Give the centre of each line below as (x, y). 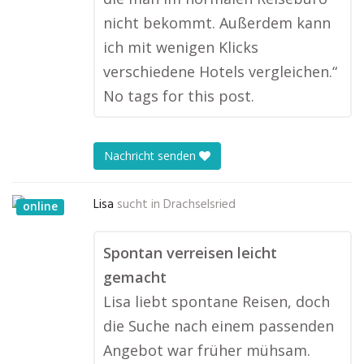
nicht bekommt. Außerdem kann (217, 23)
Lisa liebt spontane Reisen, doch (217, 301)
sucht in (139, 205)
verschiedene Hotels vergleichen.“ (220, 71)
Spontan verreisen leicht (190, 253)
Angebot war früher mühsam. (207, 350)
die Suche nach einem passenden (219, 326)
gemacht (135, 277)
